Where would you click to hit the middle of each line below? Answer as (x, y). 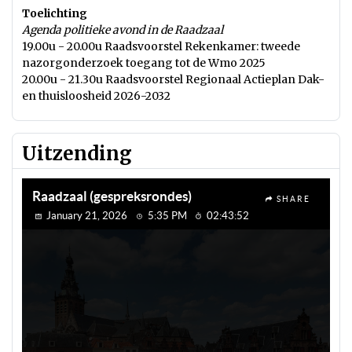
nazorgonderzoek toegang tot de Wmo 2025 (144, 63)
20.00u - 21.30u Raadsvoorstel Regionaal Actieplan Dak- (173, 79)
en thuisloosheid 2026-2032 (96, 96)
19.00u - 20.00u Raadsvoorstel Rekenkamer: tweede (161, 46)
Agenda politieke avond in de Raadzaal (123, 30)
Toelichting (55, 13)
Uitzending (77, 154)
